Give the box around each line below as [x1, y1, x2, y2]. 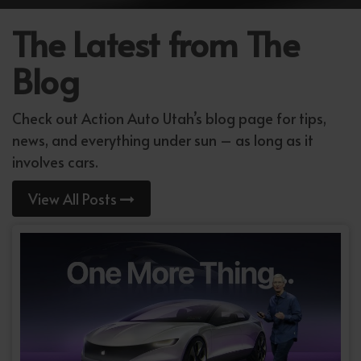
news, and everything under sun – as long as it [12, 130, 313, 151]
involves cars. [12, 151, 98, 172]
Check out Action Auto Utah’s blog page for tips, [12, 108, 326, 129]
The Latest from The [12, 20, 300, 68]
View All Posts [28, 189, 120, 210]
